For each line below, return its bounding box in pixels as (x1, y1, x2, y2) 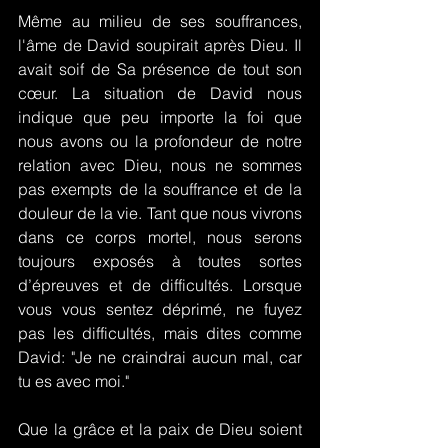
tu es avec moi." (18, 371, 129, 391)
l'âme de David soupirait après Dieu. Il (18, 35, 302, 55)
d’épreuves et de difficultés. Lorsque (18, 275, 302, 295)
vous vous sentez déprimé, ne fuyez (18, 299, 302, 319)
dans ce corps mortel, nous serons (18, 227, 302, 247)
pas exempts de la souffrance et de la (18, 179, 302, 199)
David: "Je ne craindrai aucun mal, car (18, 347, 302, 367)
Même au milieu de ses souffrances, (18, 11, 302, 31)
